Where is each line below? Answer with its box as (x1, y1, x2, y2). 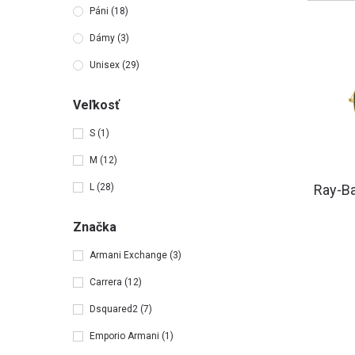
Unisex (90, 59, 122, 71)
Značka (73, 219, 116, 235)
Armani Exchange (90, 250, 170, 261)
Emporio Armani (90, 330, 162, 342)
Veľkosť (73, 97, 120, 113)
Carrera (90, 277, 124, 288)
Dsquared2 (90, 303, 140, 315)
